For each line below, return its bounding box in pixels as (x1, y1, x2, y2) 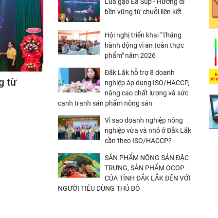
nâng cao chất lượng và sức (105, 89, 188, 97)
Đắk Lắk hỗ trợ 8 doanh (105, 68, 175, 76)
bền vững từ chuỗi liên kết (105, 8, 182, 16)
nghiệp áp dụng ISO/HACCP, (105, 78, 189, 87)
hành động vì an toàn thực (105, 41, 184, 49)
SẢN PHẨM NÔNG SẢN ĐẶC (105, 153, 189, 162)
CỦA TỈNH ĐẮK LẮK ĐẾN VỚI (105, 174, 191, 182)
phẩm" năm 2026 (105, 51, 156, 59)
